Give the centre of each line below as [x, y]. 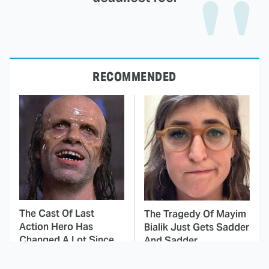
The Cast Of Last [57, 214]
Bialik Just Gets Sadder [197, 228]
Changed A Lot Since [67, 240]
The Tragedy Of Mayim [195, 214]
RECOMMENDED [134, 77]
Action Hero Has [56, 227]
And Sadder [171, 241]
